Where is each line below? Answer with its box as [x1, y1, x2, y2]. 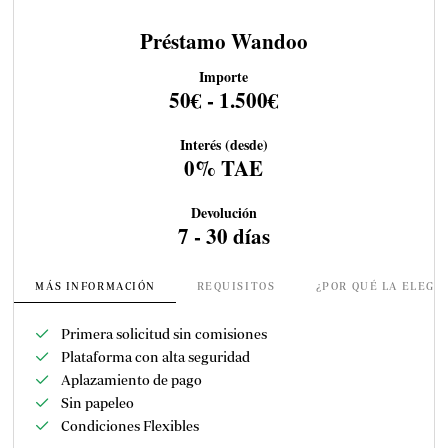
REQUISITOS [196, 280, 276, 293]
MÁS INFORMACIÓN [35, 280, 157, 293]
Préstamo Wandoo [139, 26, 308, 57]
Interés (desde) [179, 133, 268, 155]
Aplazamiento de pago [60, 371, 202, 388]
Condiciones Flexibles [60, 417, 199, 434]
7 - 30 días [177, 220, 270, 251]
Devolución [190, 201, 257, 223]
